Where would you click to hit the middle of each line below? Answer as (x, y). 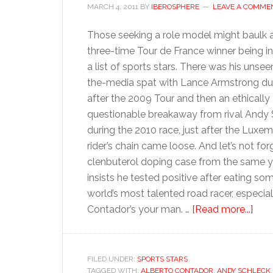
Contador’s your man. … (140, 209)
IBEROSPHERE (175, 7)
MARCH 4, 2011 (113, 7)
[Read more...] (222, 209)
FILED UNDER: (112, 259)
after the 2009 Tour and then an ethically (179, 98)
